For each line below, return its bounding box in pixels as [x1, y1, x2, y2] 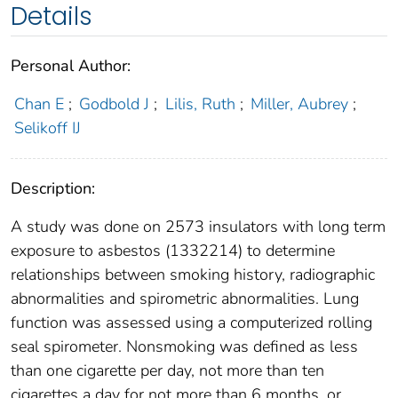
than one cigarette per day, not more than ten [11, 359, 324, 381]
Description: [11, 177, 95, 199]
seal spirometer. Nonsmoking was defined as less [11, 335, 358, 357]
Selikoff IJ [13, 116, 81, 139]
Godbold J [79, 92, 150, 115]
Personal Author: [11, 54, 131, 76]
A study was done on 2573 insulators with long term [11, 215, 386, 237]
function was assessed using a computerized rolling [11, 311, 372, 333]
